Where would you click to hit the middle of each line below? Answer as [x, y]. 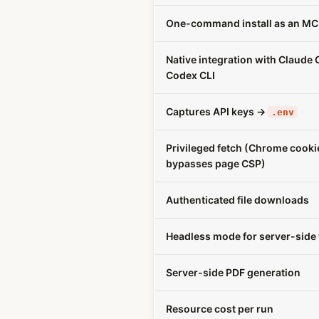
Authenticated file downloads [237, 200]
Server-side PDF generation [233, 272]
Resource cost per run [220, 309]
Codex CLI [190, 75]
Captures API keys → [217, 111]
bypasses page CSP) [216, 163]
